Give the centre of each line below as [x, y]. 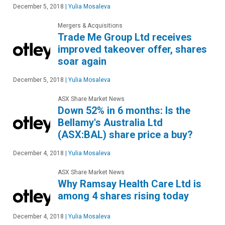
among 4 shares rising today [123, 196]
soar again [82, 62]
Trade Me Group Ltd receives [125, 37]
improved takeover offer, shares [132, 49]
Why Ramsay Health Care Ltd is [130, 184]
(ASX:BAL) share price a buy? [125, 135]
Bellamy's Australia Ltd [110, 123]
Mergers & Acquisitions [90, 26]
